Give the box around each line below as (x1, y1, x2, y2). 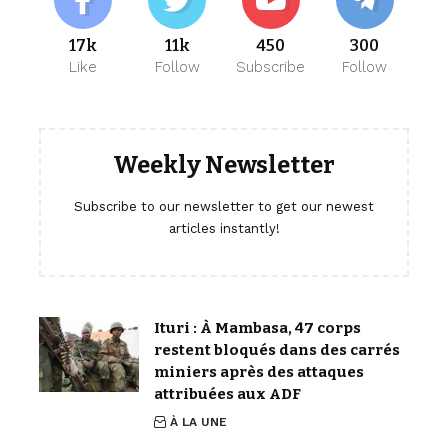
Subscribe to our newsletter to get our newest (74, 199, 374, 214)
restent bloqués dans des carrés (154, 341, 400, 359)
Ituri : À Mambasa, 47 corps (154, 319, 361, 337)
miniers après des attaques (154, 363, 364, 381)
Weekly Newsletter (113, 151, 335, 179)
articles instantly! (168, 221, 280, 236)
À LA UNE (170, 415, 228, 429)
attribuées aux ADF (154, 385, 301, 403)
